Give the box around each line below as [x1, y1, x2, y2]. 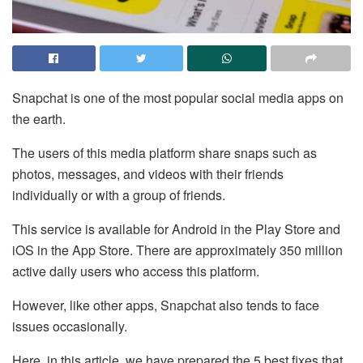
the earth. [12, 109, 66, 128]
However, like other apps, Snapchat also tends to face [12, 295, 319, 314]
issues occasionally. [12, 316, 127, 335]
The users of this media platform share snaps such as [12, 143, 317, 162]
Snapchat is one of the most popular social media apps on [12, 88, 344, 107]
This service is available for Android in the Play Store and [12, 219, 340, 238]
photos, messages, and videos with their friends [12, 164, 284, 183]
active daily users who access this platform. [12, 261, 259, 280]
